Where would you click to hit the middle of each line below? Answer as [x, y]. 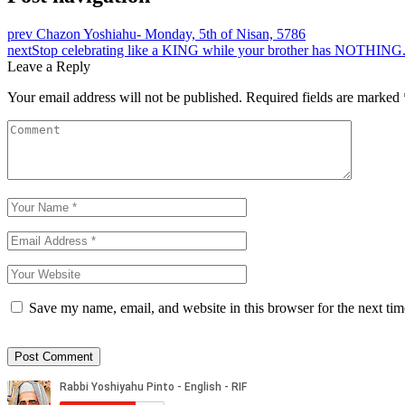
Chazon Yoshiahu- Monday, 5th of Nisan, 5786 [171, 33]
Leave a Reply [49, 66]
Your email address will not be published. [125, 97]
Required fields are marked [325, 97]
